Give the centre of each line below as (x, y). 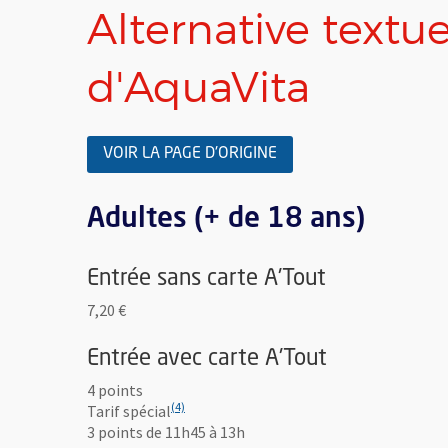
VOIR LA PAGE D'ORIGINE (190, 154)
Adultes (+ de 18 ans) (226, 220)
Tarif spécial (129, 411)
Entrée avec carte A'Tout (207, 358)
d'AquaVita (198, 87)
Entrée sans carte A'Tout (206, 278)
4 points (115, 390)
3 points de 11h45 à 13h (166, 432)
